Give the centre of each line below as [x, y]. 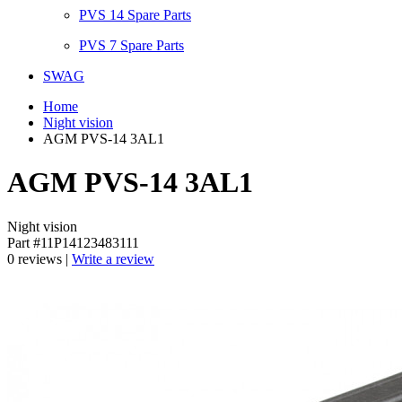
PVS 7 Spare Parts [131, 45]
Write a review [113, 258]
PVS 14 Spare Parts [135, 15]
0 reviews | [39, 258]
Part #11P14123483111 [73, 242]
